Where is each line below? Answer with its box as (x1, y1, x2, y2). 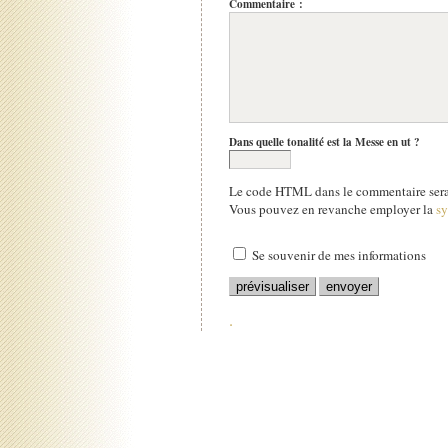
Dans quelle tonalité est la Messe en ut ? (228, 133, 420, 150)
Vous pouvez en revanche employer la (228, 199, 436, 218)
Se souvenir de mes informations (251, 245, 426, 264)
